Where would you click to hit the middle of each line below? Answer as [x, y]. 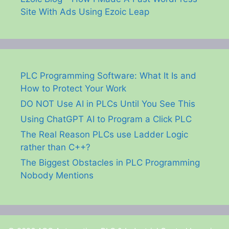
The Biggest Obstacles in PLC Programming [110, 163]
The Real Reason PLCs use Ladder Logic [104, 135]
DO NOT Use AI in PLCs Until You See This [108, 104]
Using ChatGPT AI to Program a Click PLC [106, 119]
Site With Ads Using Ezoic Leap [85, 12]
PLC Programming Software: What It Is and [108, 76]
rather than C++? [55, 147]
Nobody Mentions [57, 176]
